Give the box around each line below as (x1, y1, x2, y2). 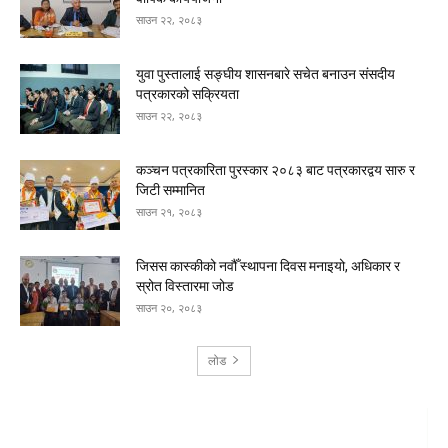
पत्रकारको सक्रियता (136, 85, 239, 102)
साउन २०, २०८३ (136, 299, 202, 315)
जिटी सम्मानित (136, 181, 205, 198)
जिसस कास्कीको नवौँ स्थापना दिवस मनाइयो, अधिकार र (136, 257, 400, 274)
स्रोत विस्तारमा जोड (136, 277, 234, 294)
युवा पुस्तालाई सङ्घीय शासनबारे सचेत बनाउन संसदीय (136, 65, 395, 82)
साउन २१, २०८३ (136, 203, 202, 219)
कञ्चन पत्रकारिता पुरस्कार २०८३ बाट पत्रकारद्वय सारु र (136, 161, 415, 178)
